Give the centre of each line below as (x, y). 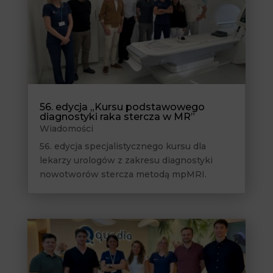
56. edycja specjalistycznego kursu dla (122, 147)
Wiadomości (66, 129)
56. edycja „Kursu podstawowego (122, 107)
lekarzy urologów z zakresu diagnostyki (126, 161)
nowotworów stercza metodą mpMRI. (123, 175)
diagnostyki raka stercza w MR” (117, 117)
